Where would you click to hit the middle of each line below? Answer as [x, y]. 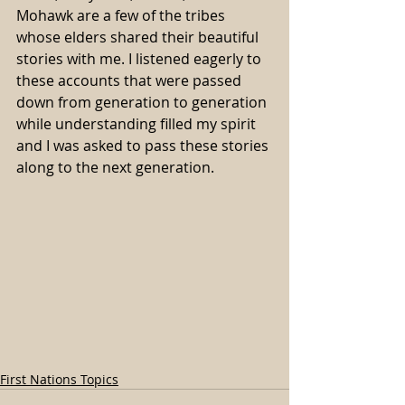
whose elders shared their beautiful [139, 38]
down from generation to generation [143, 103]
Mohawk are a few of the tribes [122, 16]
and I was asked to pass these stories [144, 146]
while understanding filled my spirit [138, 124]
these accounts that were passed [131, 81]
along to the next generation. [115, 168]
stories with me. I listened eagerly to [141, 59]
